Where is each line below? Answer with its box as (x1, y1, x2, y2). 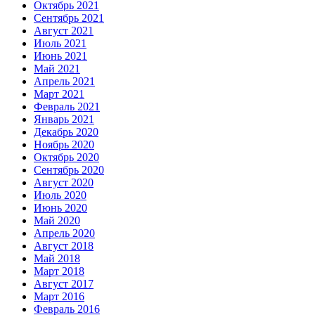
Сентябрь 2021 (34, 12, 104, 25)
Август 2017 (34, 278, 94, 290)
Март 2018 (34, 265, 84, 278)
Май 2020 (34, 214, 80, 227)
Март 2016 (34, 290, 84, 303)
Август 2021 (34, 25, 94, 37)
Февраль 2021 (34, 101, 100, 113)
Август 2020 (34, 176, 94, 189)
